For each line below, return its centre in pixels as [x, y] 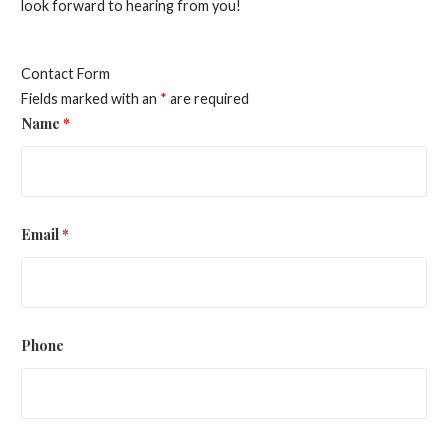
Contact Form [65, 74]
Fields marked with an [90, 99]
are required [207, 99]
